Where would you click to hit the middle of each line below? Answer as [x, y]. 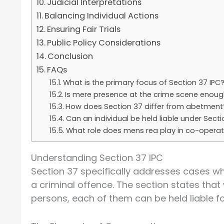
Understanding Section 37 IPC [97, 158]
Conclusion [70, 56]
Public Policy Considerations [104, 43]
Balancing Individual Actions [102, 16]
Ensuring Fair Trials [84, 29]
